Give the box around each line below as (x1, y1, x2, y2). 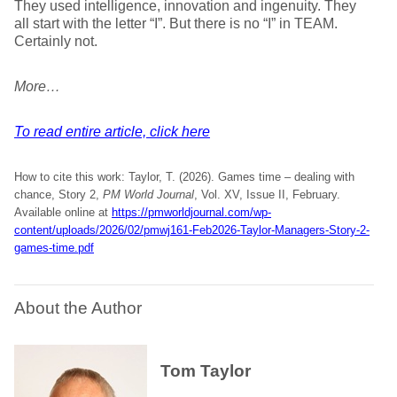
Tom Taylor (160, 362, 251, 380)
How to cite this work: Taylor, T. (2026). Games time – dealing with (14, 170, 354, 183)
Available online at (14, 206, 112, 219)
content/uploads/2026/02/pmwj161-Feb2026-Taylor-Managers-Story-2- (14, 223, 370, 237)
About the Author (14, 299, 142, 317)
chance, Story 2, (14, 188, 103, 201)
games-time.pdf (14, 241, 94, 254)
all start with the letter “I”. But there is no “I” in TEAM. (14, 16, 338, 31)
